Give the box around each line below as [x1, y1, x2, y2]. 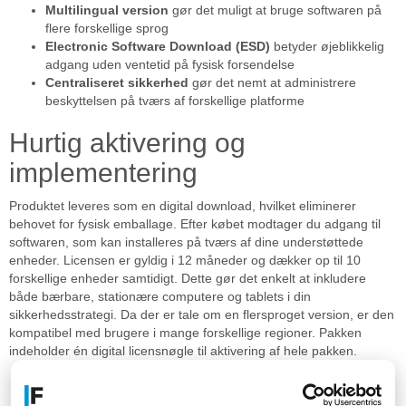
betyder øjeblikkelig [270, 39, 384, 54]
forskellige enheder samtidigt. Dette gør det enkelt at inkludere [9, 271, 366, 286]
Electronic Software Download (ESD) [45, 39, 270, 54]
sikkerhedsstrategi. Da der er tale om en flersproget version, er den [9, 307, 394, 323]
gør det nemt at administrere [188, 75, 356, 91]
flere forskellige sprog [45, 21, 169, 36]
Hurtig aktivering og [9, 128, 246, 159]
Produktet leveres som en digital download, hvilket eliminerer [9, 198, 356, 214]
